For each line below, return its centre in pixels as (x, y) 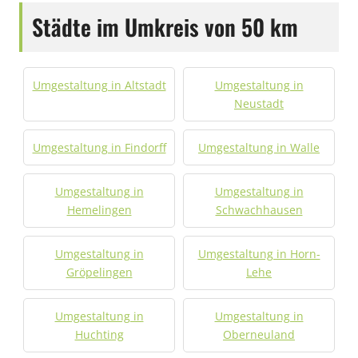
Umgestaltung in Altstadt (99, 85)
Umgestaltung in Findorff (99, 147)
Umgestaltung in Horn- (259, 254)
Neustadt (259, 103)
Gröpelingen (99, 272)
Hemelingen (99, 210)
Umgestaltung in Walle (259, 147)
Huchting (99, 334)
